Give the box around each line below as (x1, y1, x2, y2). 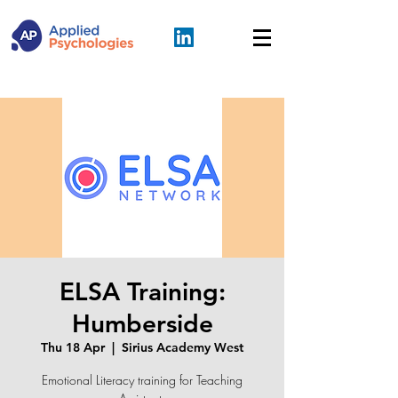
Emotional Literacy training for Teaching (42, 371, 243, 388)
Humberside (71, 308, 213, 338)
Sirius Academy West (122, 339, 243, 355)
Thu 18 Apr (41, 339, 105, 355)
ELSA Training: (59, 276, 226, 306)
